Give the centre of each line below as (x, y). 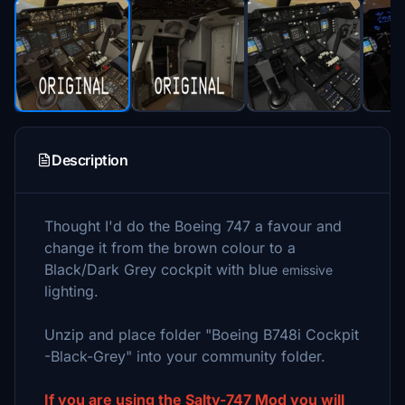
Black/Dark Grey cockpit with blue (163, 269)
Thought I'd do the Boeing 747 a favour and (193, 226)
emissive (307, 270)
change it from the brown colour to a (170, 248)
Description (90, 160)
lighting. (71, 291)
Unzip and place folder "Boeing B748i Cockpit (202, 334)
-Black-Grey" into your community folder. (185, 356)
